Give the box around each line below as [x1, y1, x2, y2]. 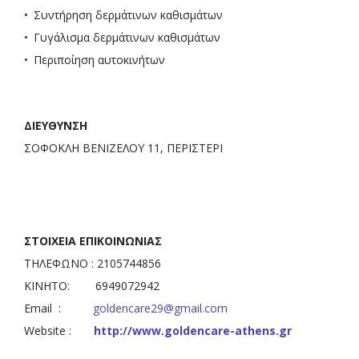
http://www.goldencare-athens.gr [94, 322, 292, 338]
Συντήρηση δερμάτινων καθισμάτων [34, 6, 223, 22]
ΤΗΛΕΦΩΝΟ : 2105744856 [24, 255, 161, 271]
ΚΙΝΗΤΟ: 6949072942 [24, 277, 159, 293]
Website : [24, 322, 94, 338]
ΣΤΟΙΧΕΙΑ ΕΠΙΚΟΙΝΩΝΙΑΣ [24, 232, 162, 248]
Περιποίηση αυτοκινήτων [34, 51, 165, 67]
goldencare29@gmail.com [93, 300, 228, 316]
